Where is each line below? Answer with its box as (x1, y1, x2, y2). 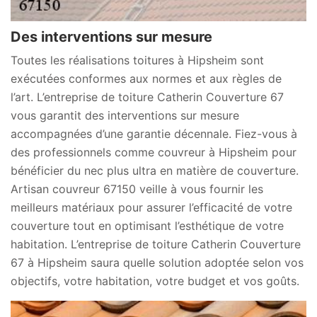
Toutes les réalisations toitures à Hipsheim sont (11, 53, 264, 67)
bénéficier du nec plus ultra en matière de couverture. (11, 163, 299, 178)
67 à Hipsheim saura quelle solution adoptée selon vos (11, 255, 304, 270)
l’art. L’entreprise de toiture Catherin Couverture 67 (11, 90, 284, 104)
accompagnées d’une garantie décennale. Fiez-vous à (11, 127, 297, 141)
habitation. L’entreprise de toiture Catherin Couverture (11, 237, 301, 251)
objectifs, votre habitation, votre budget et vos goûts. (11, 274, 299, 288)
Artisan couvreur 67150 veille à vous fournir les (11, 182, 263, 196)
